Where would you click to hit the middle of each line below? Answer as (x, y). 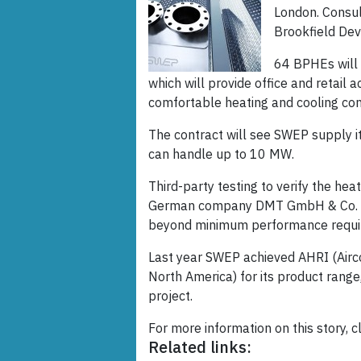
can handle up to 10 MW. (221, 154)
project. (170, 296)
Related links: (200, 347)
